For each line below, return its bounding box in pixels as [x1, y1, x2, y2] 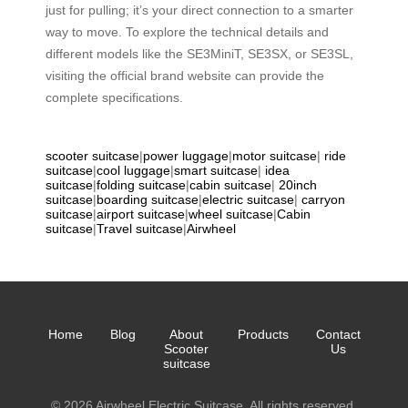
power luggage [143, 148, 229, 163]
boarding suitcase [97, 191, 199, 207]
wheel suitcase [189, 206, 273, 221]
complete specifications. [46, 89, 183, 105]
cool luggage [97, 162, 170, 178]
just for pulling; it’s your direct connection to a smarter [46, 2, 353, 17]
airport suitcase [97, 206, 185, 221]
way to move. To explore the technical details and [46, 24, 329, 39]
